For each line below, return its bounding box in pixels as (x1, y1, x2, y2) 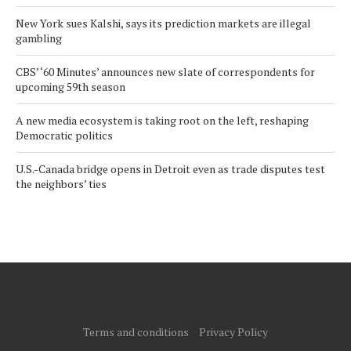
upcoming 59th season (16, 79, 125, 95)
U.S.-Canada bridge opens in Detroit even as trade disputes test (16, 161, 325, 177)
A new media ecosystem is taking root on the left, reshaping (16, 113, 309, 128)
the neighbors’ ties (16, 176, 107, 192)
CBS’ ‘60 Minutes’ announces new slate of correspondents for (16, 64, 315, 80)
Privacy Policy (199, 324, 268, 340)
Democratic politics (16, 128, 113, 143)
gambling (16, 31, 62, 46)
